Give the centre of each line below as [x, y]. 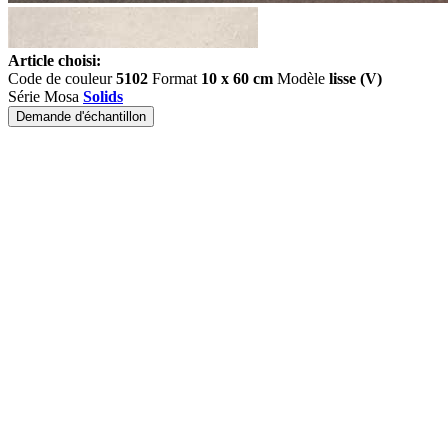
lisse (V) [355, 78]
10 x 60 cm [237, 78]
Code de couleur [62, 78]
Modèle [301, 78]
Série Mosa [45, 96]
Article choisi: [54, 60]
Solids [103, 96]
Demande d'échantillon [81, 116]
